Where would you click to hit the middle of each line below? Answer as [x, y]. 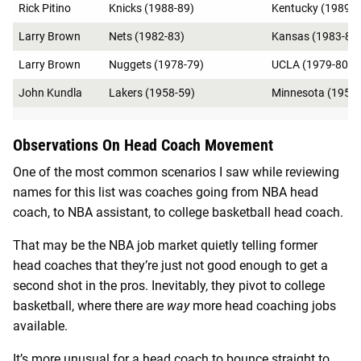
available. [42, 326]
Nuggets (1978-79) [156, 64]
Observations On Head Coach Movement [143, 145]
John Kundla [50, 92]
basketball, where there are [90, 305]
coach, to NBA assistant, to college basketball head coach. [180, 212]
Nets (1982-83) [147, 36]
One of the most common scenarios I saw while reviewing [176, 172]
